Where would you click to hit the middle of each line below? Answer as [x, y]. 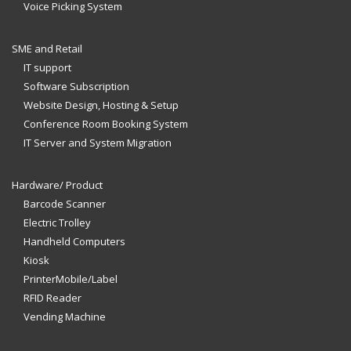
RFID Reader [52, 298]
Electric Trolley [57, 223]
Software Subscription [76, 87]
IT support [47, 68]
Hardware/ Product [57, 185]
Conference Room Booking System [106, 124]
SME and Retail [47, 49]
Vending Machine [65, 317]
